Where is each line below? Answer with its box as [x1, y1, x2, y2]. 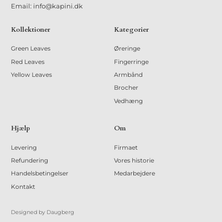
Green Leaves [11, 45, 51, 53]
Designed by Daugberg [11, 209, 75, 216]
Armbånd [114, 70, 143, 78]
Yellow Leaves [11, 70, 53, 78]
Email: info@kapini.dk [11, 1, 83, 10]
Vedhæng [114, 97, 143, 105]
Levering [11, 143, 37, 151]
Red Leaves [11, 57, 45, 65]
